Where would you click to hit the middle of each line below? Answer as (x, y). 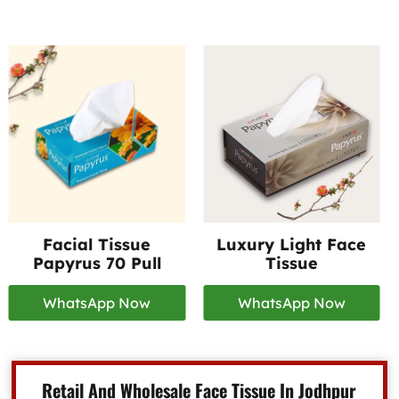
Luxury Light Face (292, 245)
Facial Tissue (97, 245)
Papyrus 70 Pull (97, 264)
